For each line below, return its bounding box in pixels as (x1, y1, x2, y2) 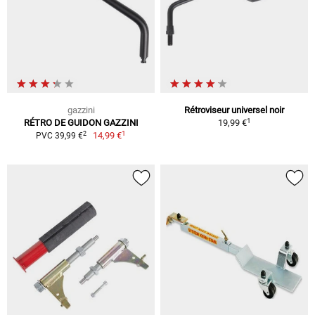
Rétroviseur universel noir (184, 105, 284, 116)
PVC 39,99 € (35, 131, 83, 141)
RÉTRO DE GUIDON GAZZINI (23, 117, 139, 129)
